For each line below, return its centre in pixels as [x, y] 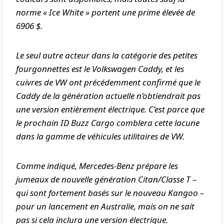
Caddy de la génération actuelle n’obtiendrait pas [108, 96]
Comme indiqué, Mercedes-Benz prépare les [97, 166]
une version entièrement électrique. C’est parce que [110, 109]
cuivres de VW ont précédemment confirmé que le [108, 82]
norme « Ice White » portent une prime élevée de [105, 12]
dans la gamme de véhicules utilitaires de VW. [100, 136]
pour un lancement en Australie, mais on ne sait [105, 206]
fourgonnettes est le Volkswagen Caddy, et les [100, 69]
